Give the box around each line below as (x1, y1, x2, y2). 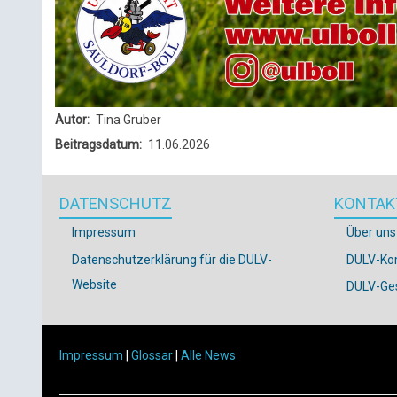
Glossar (131, 348, 173, 363)
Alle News (181, 348, 236, 363)
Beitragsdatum (55, 137, 139, 152)
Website (72, 276, 117, 292)
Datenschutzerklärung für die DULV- (72, 252, 272, 267)
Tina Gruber (96, 113, 161, 127)
